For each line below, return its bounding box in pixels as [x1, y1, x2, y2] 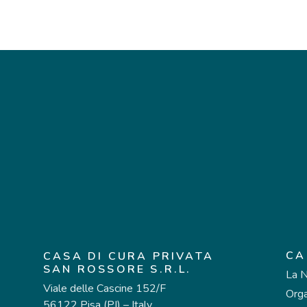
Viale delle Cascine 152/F [43, 281, 166, 296]
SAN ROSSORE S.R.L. [43, 262, 192, 277]
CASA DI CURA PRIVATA [43, 249, 214, 264]
